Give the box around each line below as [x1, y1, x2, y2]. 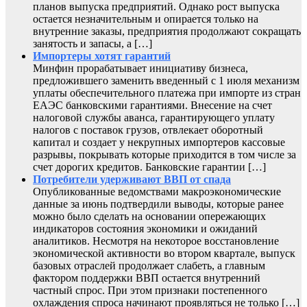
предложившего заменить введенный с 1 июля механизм [33, 75, 299, 87]
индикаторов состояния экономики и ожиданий [33, 223, 258, 235]
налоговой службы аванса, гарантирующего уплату [33, 112, 275, 124]
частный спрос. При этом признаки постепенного [33, 284, 267, 297]
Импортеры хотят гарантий [33, 50, 171, 62]
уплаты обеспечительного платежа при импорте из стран [33, 87, 301, 99]
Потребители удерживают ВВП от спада [33, 173, 231, 186]
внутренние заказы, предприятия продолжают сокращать [33, 25, 301, 38]
